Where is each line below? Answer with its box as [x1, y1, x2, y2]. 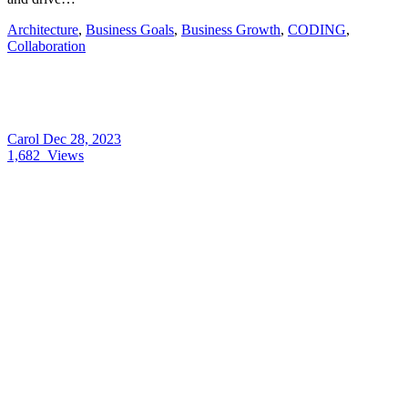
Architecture [7, 21, 78, 37]
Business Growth [181, 21, 280, 37]
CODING [288, 21, 346, 37]
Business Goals [86, 21, 174, 37]
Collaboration [7, 37, 86, 54]
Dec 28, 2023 [43, 130, 121, 147]
